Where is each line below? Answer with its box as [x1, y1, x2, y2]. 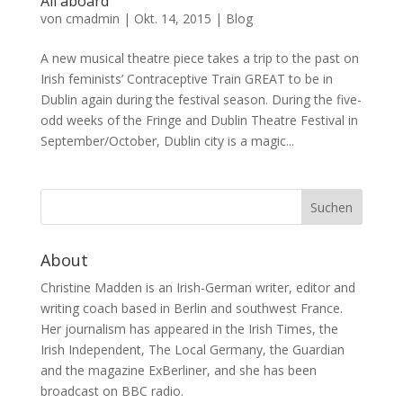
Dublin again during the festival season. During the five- [40, 90, 362, 108]
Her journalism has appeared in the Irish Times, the [40, 319, 338, 337]
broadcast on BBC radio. [40, 381, 184, 399]
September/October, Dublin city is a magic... [40, 131, 294, 149]
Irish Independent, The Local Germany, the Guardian [40, 340, 345, 358]
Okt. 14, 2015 [133, 9, 211, 27]
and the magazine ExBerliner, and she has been [40, 361, 317, 379]
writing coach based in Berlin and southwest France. [40, 299, 343, 317]
